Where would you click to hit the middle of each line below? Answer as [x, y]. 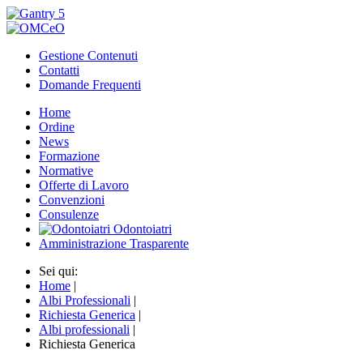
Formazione [69, 156]
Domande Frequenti [90, 85]
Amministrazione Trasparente [114, 243]
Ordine [57, 127]
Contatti [59, 70]
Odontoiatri [143, 229]
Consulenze [69, 214]
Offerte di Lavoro [84, 185]
